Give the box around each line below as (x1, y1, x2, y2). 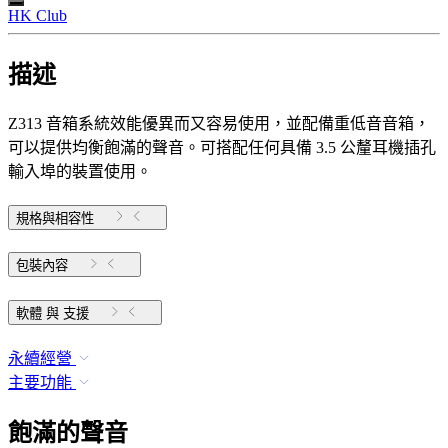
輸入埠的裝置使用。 (8, 162, 152, 180)
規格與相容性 (16, 210, 94, 226)
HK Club (8, 6, 67, 24)
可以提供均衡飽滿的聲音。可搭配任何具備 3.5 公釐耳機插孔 (8, 138, 436, 156)
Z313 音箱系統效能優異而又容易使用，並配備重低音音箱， (8, 114, 430, 132)
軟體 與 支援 (63, 306, 89, 322)
